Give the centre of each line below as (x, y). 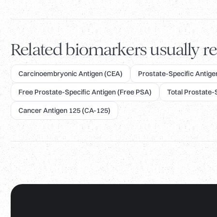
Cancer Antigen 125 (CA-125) (64, 111)
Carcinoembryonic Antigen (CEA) (70, 74)
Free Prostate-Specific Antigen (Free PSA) (85, 92)
